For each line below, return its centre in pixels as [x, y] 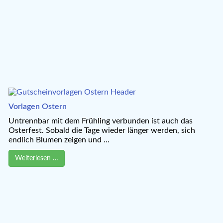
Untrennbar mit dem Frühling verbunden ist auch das [101, 121]
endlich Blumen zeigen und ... [59, 140]
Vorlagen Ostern [38, 106]
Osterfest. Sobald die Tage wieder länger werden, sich [102, 130]
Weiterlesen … [37, 158]
